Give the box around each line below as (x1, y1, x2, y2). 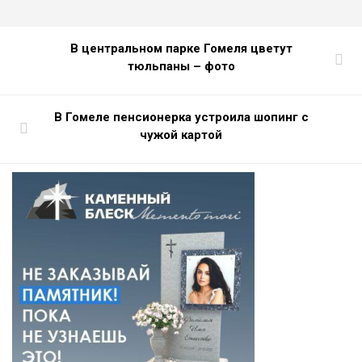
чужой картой (140, 127, 222, 142)
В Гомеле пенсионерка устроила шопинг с (53, 109, 309, 124)
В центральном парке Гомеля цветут (69, 40, 293, 56)
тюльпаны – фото (127, 58, 235, 74)
